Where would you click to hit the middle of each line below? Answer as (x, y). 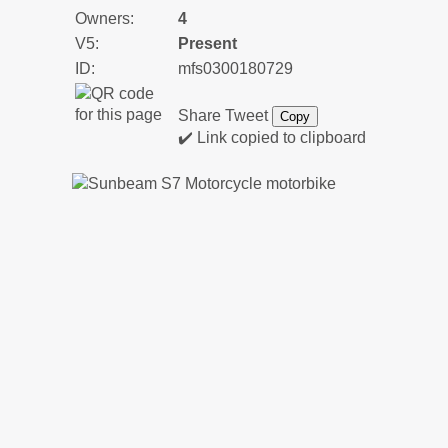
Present (207, 43)
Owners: (104, 18)
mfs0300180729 (235, 68)
